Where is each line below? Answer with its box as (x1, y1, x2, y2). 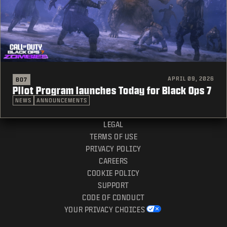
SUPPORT (98, 181, 129, 189)
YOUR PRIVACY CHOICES (64, 205, 145, 213)
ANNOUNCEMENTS (36, 97, 87, 103)
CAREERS (99, 157, 128, 165)
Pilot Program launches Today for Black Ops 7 (13, 84, 212, 96)
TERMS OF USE (89, 132, 138, 140)
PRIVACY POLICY (86, 144, 141, 153)
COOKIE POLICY (87, 169, 140, 177)
